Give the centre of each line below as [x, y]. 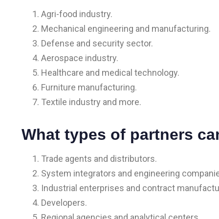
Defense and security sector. [97, 43]
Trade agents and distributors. [99, 158]
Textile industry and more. [91, 102]
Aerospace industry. [80, 58]
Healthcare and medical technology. [110, 72]
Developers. [64, 202]
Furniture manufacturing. [89, 87]
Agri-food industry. [77, 14]
